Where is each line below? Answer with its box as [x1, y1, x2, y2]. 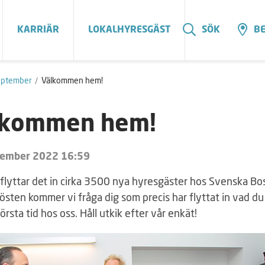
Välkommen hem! [41, 75, 103, 86]
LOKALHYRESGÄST [88, 25, 170, 35]
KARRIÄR [17, 25, 59, 35]
